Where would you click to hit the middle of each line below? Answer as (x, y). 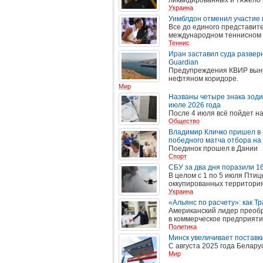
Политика (183, 227)
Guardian (183, 62)
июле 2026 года (195, 105)
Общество (184, 121)
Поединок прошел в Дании (213, 149)
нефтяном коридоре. (203, 79)
